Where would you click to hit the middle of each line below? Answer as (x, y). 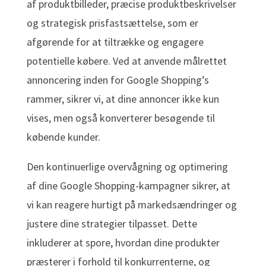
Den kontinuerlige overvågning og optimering (127, 167)
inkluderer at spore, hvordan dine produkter (123, 243)
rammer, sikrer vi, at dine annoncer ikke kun (123, 99)
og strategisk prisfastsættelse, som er (112, 23)
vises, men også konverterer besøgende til (121, 118)
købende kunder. (63, 137)
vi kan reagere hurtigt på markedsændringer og (132, 205)
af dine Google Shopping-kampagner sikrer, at (128, 186)
